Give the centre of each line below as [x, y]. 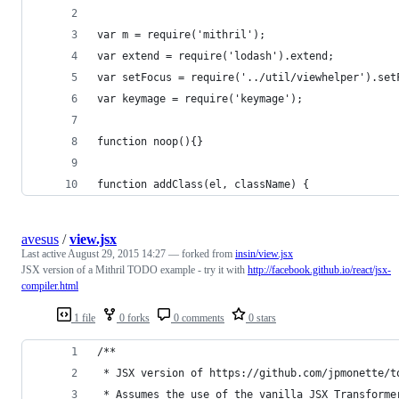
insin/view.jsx [264, 253]
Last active [45, 253]
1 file [83, 318]
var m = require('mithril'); [181, 34]
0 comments [198, 318]
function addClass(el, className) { [203, 184]
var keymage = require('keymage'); [200, 98]
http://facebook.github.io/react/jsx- [319, 269]
